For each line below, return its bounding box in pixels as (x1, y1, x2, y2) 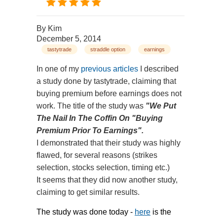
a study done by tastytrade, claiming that (37, 77, 176, 86)
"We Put (146, 102, 176, 110)
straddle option (90, 46, 125, 53)
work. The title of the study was (37, 102, 146, 110)
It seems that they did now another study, (37, 176, 178, 184)
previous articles (81, 65, 138, 74)
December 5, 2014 (37, 35, 101, 43)
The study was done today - (37, 208, 135, 217)
